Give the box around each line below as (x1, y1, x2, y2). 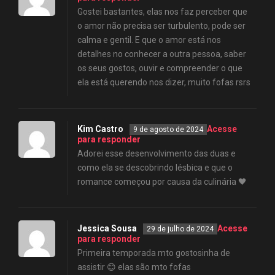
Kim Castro (77, 123, 123, 134)
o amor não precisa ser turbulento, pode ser (77, 20, 246, 31)
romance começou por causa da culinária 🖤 (77, 176, 247, 187)
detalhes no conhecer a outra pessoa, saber (77, 48, 246, 59)
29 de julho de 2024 (147, 224, 214, 233)
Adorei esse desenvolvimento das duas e (77, 148, 236, 158)
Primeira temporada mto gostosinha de (77, 247, 230, 258)
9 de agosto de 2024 (133, 125, 203, 134)
